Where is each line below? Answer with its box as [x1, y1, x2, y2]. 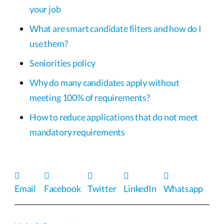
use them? [29, 37, 68, 49]
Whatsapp [163, 182, 203, 194]
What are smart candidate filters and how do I [29, 22, 201, 34]
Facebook [43, 182, 81, 194]
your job [29, 3, 61, 14]
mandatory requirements [29, 126, 125, 137]
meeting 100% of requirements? [29, 91, 150, 103]
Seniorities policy [29, 57, 95, 68]
